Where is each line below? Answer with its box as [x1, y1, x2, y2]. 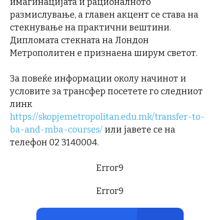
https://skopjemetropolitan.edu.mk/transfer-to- [10, 111, 205, 122]
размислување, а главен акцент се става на [10, 9, 198, 20]
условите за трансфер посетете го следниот [10, 85, 203, 97]
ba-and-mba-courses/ [10, 124, 103, 135]
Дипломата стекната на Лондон [10, 34, 149, 46]
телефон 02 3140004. [10, 137, 99, 148]
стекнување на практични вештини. [10, 22, 171, 33]
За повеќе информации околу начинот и [10, 73, 186, 84]
